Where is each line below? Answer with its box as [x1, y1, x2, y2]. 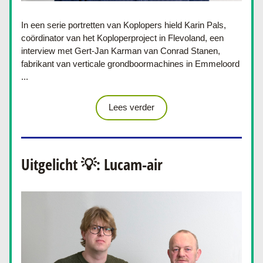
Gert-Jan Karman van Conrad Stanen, [75, 46, 220, 56]
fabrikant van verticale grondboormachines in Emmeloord [21, 59, 240, 69]
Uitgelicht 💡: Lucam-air [21, 154, 163, 175]
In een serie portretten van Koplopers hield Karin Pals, [21, 20, 226, 30]
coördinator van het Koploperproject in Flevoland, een [21, 33, 224, 43]
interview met [21, 46, 75, 56]
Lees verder [109, 102, 154, 112]
